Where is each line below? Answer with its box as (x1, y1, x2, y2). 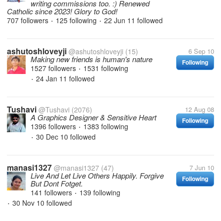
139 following (79, 187, 120, 197)
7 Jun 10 (189, 163, 214, 172)
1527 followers (31, 63, 78, 73)
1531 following (83, 63, 128, 73)
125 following (56, 15, 97, 25)
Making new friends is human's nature (31, 54, 152, 64)
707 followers (7, 15, 50, 25)
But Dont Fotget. (31, 178, 83, 188)
